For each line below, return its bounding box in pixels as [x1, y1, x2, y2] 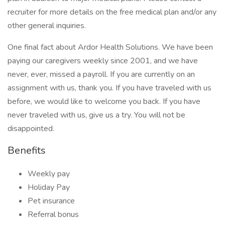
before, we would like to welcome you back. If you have [8, 96, 200, 107]
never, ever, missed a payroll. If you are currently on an [8, 69, 195, 80]
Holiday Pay [28, 182, 70, 193]
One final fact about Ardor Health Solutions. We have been [8, 42, 213, 53]
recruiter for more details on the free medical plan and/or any [8, 7, 216, 18]
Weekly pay [28, 168, 70, 179]
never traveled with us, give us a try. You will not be [8, 109, 185, 121]
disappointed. [8, 123, 54, 134]
